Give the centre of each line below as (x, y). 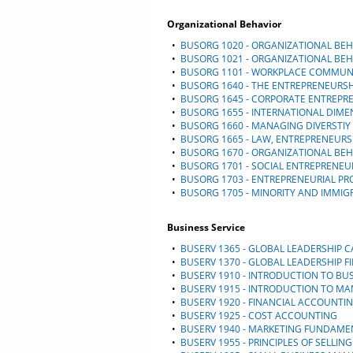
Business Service (206, 227)
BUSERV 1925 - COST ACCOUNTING (259, 316)
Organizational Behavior (224, 24)
